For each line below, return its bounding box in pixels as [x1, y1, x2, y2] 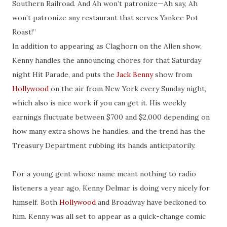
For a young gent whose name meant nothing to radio [12, 169, 196, 179]
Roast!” [12, 27, 36, 37]
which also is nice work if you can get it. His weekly [12, 98, 186, 108]
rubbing [89, 141, 115, 150]
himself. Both [12, 198, 59, 207]
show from [153, 70, 192, 80]
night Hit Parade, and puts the [12, 70, 117, 80]
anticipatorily [149, 141, 194, 150]
